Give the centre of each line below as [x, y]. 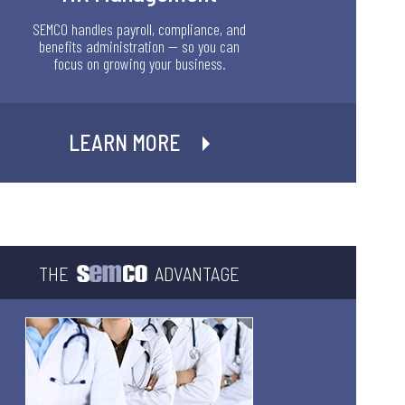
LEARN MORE [125, 142]
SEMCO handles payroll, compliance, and [140, 28]
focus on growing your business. [139, 63]
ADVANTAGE [198, 273]
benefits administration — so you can [140, 46]
